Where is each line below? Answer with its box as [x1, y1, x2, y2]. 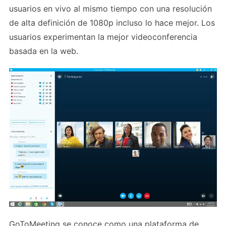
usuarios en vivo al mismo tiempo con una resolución [9, 4, 212, 14]
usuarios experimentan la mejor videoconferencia [9, 32, 197, 42]
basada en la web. [9, 46, 78, 56]
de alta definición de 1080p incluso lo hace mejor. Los [9, 18, 215, 28]
